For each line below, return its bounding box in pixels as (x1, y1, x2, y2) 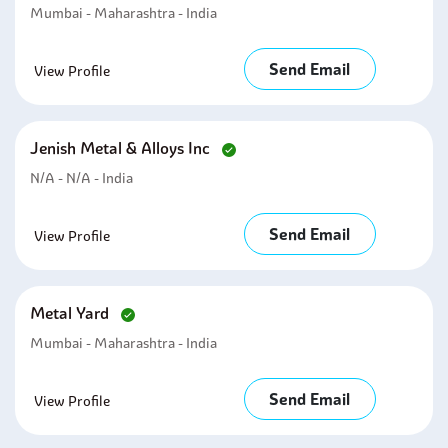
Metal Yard (30, 303, 113, 323)
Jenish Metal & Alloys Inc (30, 138, 214, 158)
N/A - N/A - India (30, 169, 133, 187)
